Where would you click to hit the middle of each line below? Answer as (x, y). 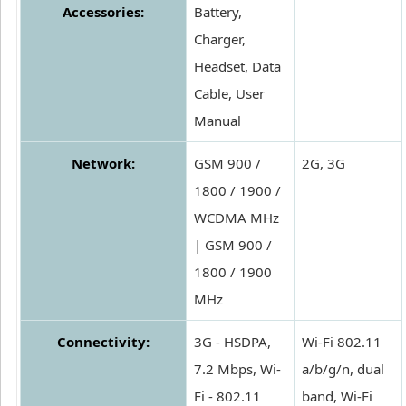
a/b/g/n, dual (343, 369)
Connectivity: (103, 342)
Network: (103, 164)
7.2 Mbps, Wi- (237, 369)
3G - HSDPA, (232, 342)
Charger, (220, 39)
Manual (217, 121)
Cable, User (229, 94)
